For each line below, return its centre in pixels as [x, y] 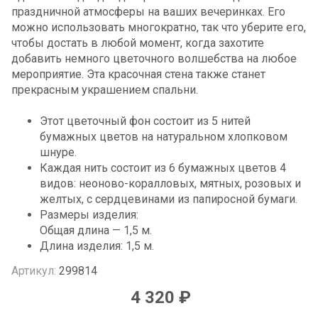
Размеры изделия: [89, 214]
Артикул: [34, 270]
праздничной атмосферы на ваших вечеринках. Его [148, 11]
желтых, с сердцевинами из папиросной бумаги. [169, 199]
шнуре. [58, 152]
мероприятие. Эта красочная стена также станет [138, 74]
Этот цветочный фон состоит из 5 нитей [145, 121]
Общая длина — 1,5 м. [96, 230]
